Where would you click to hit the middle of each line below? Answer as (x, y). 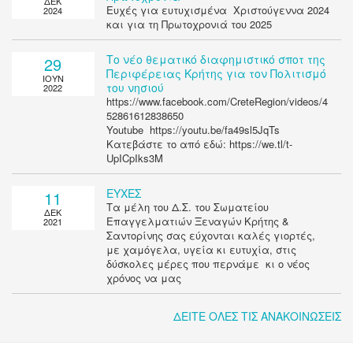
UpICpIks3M (134, 158)
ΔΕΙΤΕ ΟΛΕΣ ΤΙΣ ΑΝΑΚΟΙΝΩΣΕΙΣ (257, 316)
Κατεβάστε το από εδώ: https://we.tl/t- (199, 144)
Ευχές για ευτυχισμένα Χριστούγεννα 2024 (217, 10)
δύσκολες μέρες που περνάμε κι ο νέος (208, 264)
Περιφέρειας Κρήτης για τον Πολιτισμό (216, 74)
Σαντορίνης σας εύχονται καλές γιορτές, (210, 236)
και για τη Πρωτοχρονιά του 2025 (190, 24)
